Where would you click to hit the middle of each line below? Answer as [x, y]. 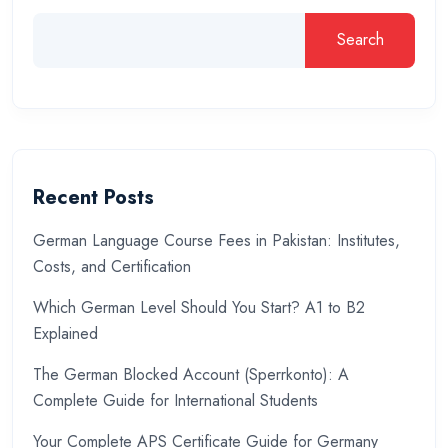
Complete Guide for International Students [175, 401]
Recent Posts [93, 198]
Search [360, 40]
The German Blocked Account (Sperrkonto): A [191, 375]
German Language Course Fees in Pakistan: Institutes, [216, 241]
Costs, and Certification [112, 267]
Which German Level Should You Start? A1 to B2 [199, 308]
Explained [65, 334]
